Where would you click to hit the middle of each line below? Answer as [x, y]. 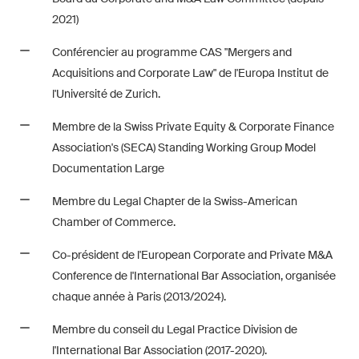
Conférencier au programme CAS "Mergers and [172, 52]
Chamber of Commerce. [114, 222]
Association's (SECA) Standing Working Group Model [184, 147]
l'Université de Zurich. [106, 94]
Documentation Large [108, 168]
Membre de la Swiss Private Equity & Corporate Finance [193, 127]
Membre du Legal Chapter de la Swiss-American [175, 201]
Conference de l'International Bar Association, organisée [194, 276]
